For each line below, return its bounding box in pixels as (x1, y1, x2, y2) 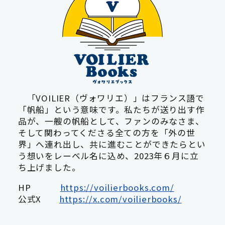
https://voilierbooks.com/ (60, 181, 174, 193)
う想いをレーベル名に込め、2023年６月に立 (18, 149, 199, 162)
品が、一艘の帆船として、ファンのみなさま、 (18, 115, 204, 127)
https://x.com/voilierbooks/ (59, 192, 182, 205)
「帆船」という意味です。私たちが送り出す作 (18, 103, 205, 116)
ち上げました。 (18, 161, 81, 173)
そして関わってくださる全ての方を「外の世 (18, 126, 195, 139)
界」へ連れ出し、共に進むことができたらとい (18, 138, 206, 150)
